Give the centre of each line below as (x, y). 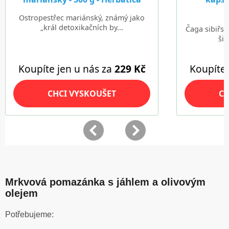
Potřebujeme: (29, 215)
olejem (21, 193)
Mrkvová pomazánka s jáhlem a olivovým (105, 182)
